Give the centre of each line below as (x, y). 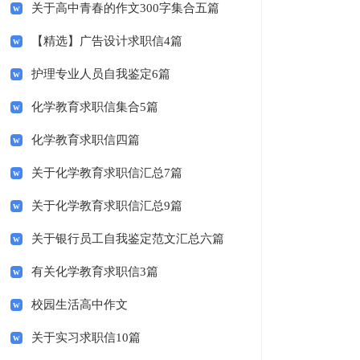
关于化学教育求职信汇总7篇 (106, 173)
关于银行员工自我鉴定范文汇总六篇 (127, 239)
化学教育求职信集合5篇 (94, 107)
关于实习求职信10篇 (86, 337)
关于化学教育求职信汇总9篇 (106, 206)
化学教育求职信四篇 (85, 140)
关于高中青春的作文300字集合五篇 (125, 8)
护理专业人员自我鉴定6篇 (100, 74)
